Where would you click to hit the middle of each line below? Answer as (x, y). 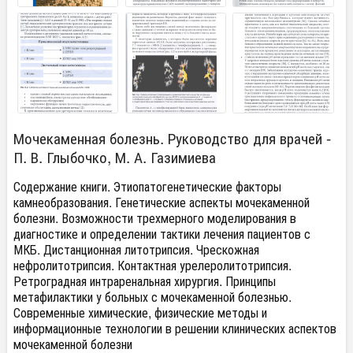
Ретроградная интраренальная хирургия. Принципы (145, 281)
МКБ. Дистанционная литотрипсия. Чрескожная (136, 250)
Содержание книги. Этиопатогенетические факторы (147, 187)
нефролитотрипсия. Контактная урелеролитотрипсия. (152, 266)
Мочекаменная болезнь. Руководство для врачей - (172, 138)
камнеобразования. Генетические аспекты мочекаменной (162, 203)
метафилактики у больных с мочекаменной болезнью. (152, 297)
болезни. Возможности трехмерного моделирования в (155, 218)
